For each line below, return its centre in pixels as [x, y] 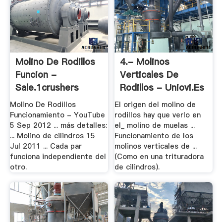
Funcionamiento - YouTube [57, 115]
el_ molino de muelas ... [155, 126]
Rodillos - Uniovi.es [162, 87]
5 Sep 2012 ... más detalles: [58, 126]
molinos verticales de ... [156, 146]
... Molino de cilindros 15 [52, 136]
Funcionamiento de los [154, 136]
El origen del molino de [155, 105]
